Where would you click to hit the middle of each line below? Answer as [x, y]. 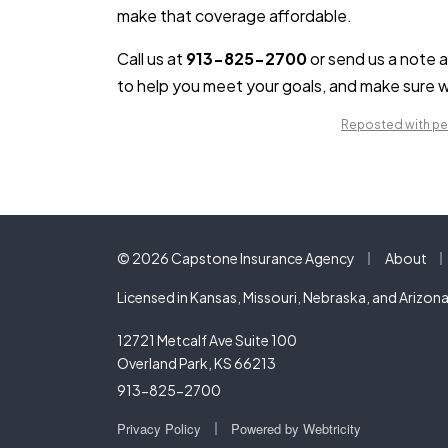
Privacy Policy [159, 428]
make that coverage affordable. [234, 15]
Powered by [267, 428]
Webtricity [332, 428]
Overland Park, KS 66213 [196, 363]
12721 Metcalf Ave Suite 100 [207, 340]
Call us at [151, 58]
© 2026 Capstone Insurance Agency [236, 258]
